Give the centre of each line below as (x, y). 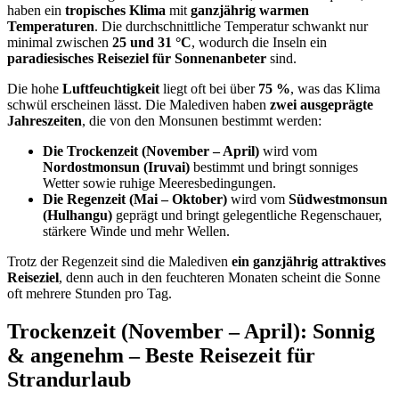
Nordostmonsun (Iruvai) (116, 167)
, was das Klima (335, 89)
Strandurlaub (69, 379)
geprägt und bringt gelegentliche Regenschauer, (247, 216)
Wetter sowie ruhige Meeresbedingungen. (159, 183)
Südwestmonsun (338, 199)
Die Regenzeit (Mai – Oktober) (135, 199)
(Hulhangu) (77, 216)
